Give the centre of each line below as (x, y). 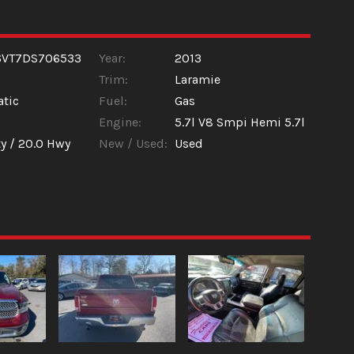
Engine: (120, 122)
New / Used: (133, 144)
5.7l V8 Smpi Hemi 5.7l (239, 122)
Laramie (197, 80)
